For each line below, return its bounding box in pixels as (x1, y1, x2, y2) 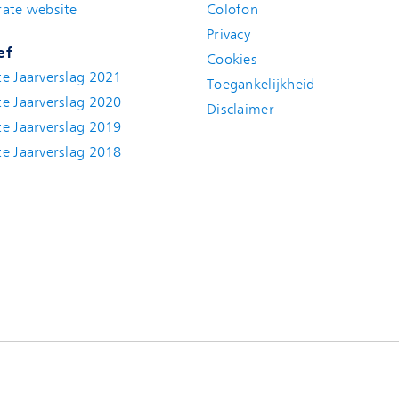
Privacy (206, 27, 250, 43)
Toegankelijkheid (206, 77, 315, 93)
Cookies (206, 52, 257, 68)
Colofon (206, 2, 258, 18)
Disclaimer (206, 102, 274, 118)
